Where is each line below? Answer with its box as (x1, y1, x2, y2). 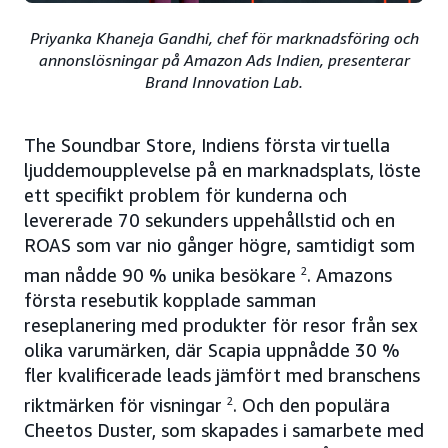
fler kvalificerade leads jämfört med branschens (24, 363, 420, 386)
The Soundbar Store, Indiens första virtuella (24, 133, 390, 156)
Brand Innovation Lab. (145, 71, 303, 92)
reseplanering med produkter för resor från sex (24, 313, 418, 336)
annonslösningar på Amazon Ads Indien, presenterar (38, 49, 410, 70)
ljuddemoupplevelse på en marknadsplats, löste (24, 158, 421, 181)
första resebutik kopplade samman (24, 288, 316, 311)
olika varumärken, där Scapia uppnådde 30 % (24, 338, 400, 361)
